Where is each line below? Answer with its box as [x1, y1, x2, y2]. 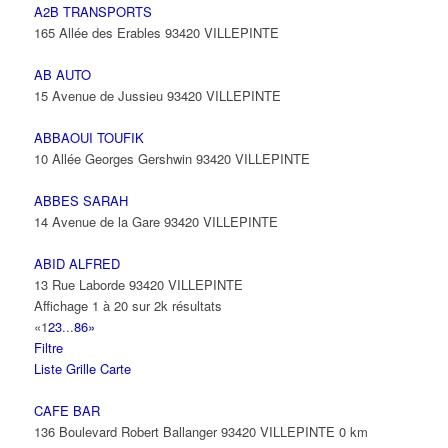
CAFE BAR [33, 401, 100, 420]
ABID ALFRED [33, 254, 120, 273]
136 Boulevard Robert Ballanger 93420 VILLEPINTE [33, 422, 335, 441]
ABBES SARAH [33, 191, 128, 210]
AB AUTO [33, 65, 91, 84]
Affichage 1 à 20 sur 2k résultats [33, 296, 222, 315]
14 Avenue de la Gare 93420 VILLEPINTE [33, 212, 278, 231]
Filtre [33, 338, 63, 357]
